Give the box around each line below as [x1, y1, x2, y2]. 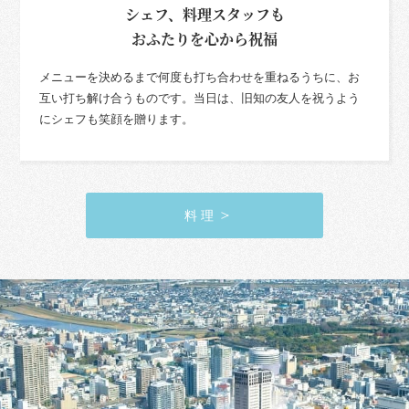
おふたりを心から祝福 [131, 28, 278, 50]
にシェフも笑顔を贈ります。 [38, 113, 194, 127]
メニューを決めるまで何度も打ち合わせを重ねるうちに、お [38, 71, 360, 85]
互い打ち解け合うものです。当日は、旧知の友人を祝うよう [38, 92, 360, 106]
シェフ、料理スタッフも [124, 4, 285, 26]
